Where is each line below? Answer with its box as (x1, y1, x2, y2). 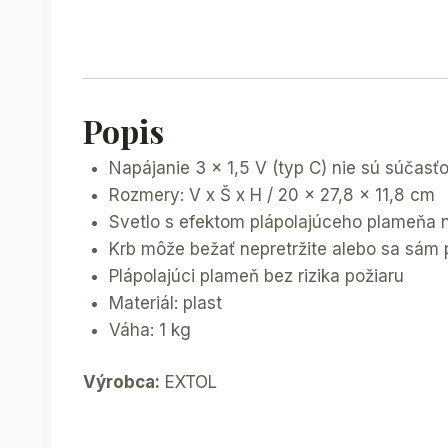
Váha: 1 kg (108, 319, 191, 340)
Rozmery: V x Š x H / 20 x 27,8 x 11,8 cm (108, 184, 435, 205)
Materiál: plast (108, 292, 222, 313)
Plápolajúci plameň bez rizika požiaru (108, 265, 404, 286)
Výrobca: (83, 372, 160, 393)
